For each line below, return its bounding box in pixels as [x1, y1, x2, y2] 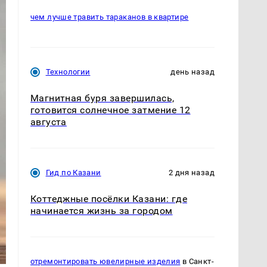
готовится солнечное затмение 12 [30, 104, 191, 116]
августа [30, 116, 67, 128]
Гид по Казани [45, 167, 101, 177]
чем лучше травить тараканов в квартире [30, 12, 189, 21]
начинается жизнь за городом [30, 204, 173, 216]
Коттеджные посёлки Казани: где [30, 193, 187, 204]
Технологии [45, 67, 91, 76]
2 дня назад [168, 167, 215, 177]
